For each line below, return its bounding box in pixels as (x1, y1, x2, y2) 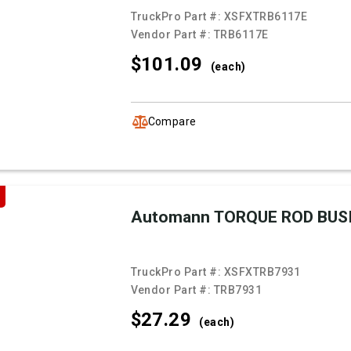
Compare (147, 114, 197, 128)
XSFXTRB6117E (223, 10, 308, 24)
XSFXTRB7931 (223, 266, 301, 279)
